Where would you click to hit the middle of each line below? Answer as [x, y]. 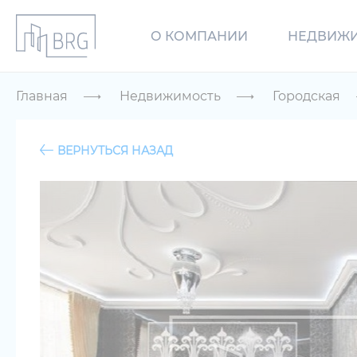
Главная [42, 96]
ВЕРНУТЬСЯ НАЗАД [115, 150]
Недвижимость [170, 96]
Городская [306, 96]
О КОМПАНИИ [199, 36]
